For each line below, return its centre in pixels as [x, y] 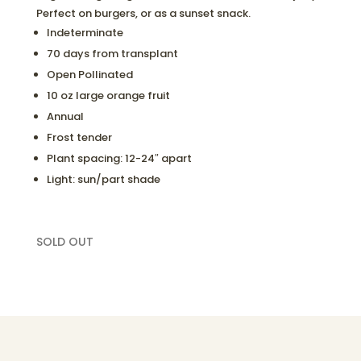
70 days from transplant [112, 54]
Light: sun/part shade [103, 179]
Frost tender [79, 137]
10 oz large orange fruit [108, 95]
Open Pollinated [89, 75]
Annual [65, 116]
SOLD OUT [64, 242]
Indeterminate [85, 33]
